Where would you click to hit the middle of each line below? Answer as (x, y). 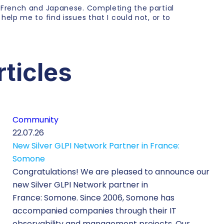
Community (36, 119)
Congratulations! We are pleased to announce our (111, 171)
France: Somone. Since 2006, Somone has (94, 197)
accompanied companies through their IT (95, 210)
